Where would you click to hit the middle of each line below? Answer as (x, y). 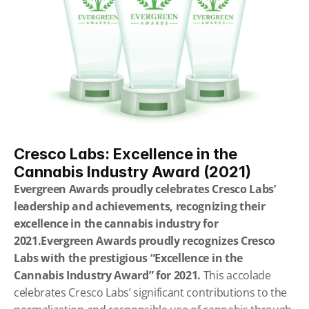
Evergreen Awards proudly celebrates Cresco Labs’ (145, 189)
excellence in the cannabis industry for (116, 223)
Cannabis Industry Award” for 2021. (108, 275)
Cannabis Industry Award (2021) (132, 172)
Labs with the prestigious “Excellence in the (128, 258)
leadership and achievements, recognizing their (140, 206)
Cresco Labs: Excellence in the (126, 154)
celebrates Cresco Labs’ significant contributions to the (151, 292)
